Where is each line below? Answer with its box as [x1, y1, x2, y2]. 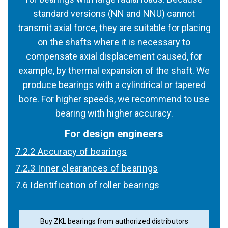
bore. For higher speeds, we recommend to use [19, 94, 209, 104]
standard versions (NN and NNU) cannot [33, 8, 195, 19]
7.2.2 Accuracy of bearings [15, 146, 127, 157]
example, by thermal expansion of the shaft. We [18, 65, 210, 76]
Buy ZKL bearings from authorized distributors [40, 217, 188, 225]
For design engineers [65, 128, 163, 140]
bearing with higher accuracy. [55, 108, 173, 119]
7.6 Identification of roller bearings [15, 180, 160, 190]
